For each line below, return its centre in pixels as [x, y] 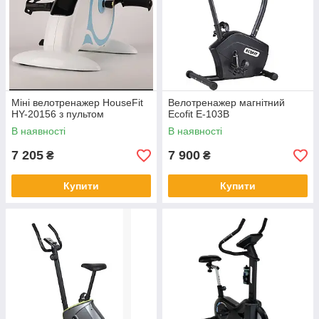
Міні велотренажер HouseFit [77, 103]
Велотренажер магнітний [226, 103]
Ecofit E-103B [199, 114]
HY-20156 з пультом [58, 114]
